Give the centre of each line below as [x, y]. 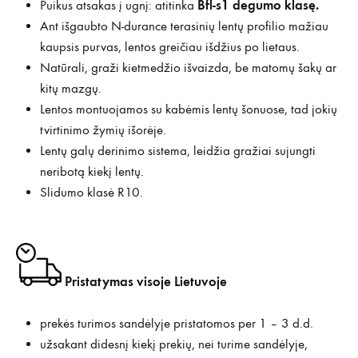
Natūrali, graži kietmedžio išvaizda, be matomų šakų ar [188, 68]
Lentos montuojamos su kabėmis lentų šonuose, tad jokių [189, 109]
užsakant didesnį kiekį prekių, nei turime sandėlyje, [174, 344]
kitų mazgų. [71, 88]
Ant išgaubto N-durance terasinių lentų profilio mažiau [184, 26]
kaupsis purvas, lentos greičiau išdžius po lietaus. [170, 47]
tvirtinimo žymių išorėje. [103, 130]
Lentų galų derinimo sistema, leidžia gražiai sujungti [178, 151]
